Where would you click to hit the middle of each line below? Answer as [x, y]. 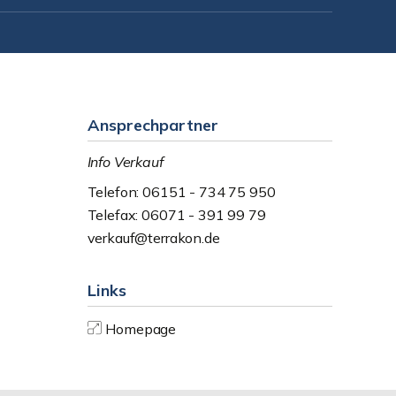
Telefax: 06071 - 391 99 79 [176, 215]
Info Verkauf [125, 162]
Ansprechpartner [152, 125]
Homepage [141, 329]
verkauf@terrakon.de [153, 238]
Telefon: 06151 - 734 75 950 [181, 192]
